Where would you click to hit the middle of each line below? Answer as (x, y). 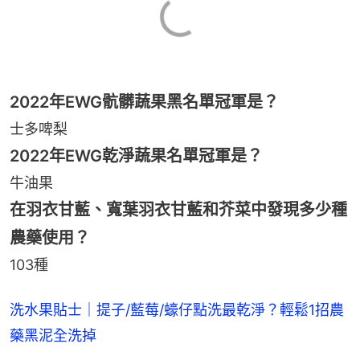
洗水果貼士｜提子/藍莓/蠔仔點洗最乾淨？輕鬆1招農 (177, 309)
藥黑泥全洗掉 (53, 335)
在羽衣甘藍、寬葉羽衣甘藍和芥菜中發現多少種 (178, 209)
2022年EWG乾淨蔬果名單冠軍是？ (136, 155)
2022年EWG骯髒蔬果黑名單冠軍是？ (144, 102)
